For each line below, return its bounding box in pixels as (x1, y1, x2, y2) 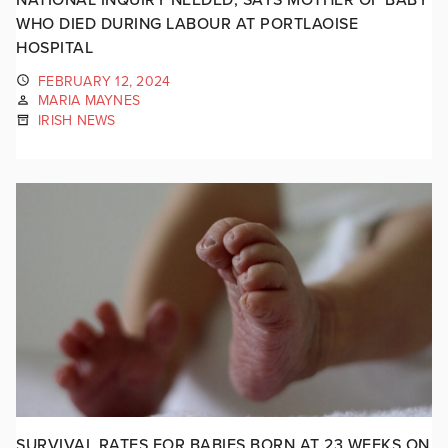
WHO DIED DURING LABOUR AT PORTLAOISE (16, 13, 358, 34)
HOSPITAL (16, 37, 93, 58)
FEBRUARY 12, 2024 (38, 72, 171, 90)
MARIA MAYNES (38, 92, 140, 110)
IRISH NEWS (38, 111, 116, 129)
